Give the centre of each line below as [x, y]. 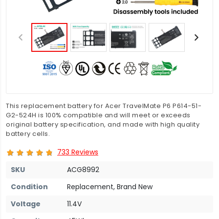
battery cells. [28, 134]
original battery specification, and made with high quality [103, 124]
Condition [29, 186]
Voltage [26, 204]
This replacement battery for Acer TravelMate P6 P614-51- [104, 106]
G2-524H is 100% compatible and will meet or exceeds [98, 115]
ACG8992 [83, 169]
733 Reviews [78, 152]
